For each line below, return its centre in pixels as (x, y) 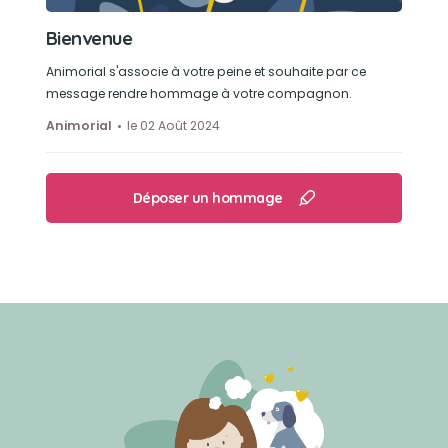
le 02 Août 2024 (173, 125)
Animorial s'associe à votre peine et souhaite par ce (205, 71)
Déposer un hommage (207, 198)
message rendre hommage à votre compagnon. (198, 93)
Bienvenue (89, 38)
